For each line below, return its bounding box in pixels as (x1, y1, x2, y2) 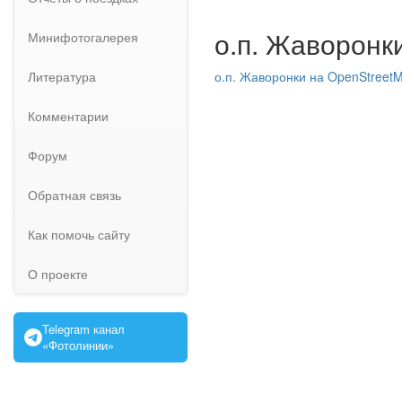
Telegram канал (42, 320, 125, 337)
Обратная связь (28, 186, 121, 204)
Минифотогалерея (28, 28, 138, 46)
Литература (28, 67, 96, 85)
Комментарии (28, 107, 109, 125)
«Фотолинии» (42, 336, 114, 354)
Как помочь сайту (28, 225, 130, 243)
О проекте (28, 265, 88, 283)
